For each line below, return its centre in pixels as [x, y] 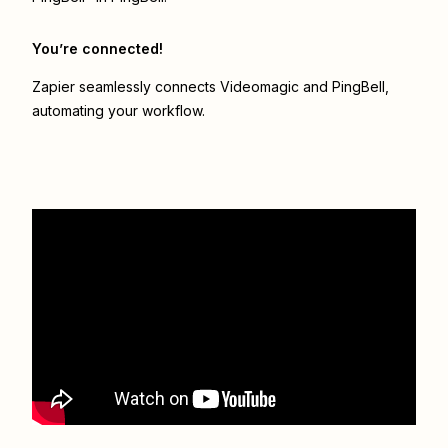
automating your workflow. [118, 111]
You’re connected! [97, 49]
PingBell [358, 87]
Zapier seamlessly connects [126, 87]
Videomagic [259, 87]
